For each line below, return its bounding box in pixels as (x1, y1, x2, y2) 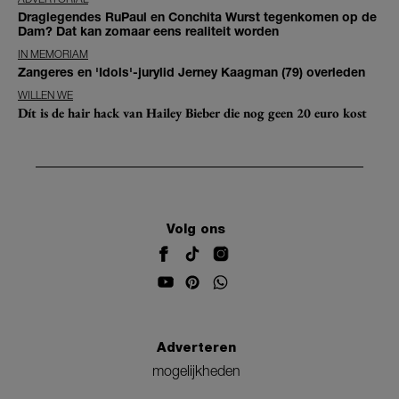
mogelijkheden (151, 362, 240, 379)
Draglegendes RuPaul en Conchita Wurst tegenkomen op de (18, 9, 377, 25)
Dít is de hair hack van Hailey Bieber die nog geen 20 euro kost (18, 104, 367, 122)
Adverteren (156, 339, 236, 356)
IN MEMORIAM (18, 47, 88, 61)
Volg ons (167, 220, 225, 237)
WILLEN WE (18, 88, 73, 102)
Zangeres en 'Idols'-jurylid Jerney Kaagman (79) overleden (18, 64, 365, 80)
